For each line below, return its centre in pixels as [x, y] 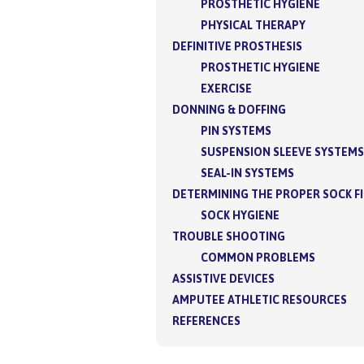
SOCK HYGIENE [240, 215]
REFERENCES [206, 321]
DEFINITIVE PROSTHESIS [237, 46]
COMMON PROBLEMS [258, 257]
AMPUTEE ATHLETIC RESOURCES [260, 299]
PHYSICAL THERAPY [253, 25]
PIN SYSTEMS [236, 130]
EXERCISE [226, 88]
